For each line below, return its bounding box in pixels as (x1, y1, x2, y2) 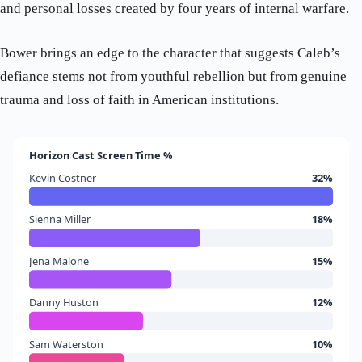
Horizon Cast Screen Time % (28, 147, 173, 162)
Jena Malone (27, 253, 89, 268)
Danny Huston (28, 295, 99, 310)
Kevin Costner (28, 170, 97, 185)
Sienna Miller (28, 212, 91, 227)
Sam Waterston (28, 336, 103, 351)
